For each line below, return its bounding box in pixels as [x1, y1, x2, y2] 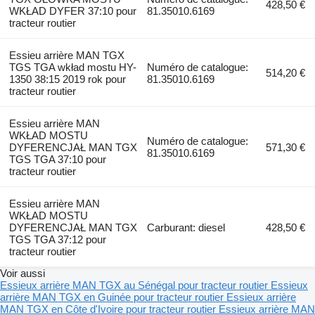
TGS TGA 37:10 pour [8, 153, 106, 166]
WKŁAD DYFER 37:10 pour [8, 5, 136, 18]
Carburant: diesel [147, 221, 226, 234]
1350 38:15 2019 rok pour [8, 73, 126, 86]
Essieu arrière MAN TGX [8, 49, 124, 62]
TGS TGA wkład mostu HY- [8, 61, 136, 74]
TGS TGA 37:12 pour [8, 233, 106, 246]
